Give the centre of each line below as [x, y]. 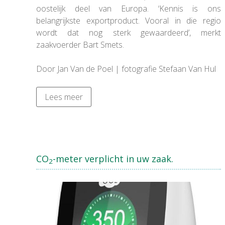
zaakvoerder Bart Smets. [81, 44]
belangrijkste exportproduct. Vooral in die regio [129, 20]
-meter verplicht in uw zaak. [113, 158]
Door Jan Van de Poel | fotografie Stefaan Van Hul [126, 69]
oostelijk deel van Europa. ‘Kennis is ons [129, 8]
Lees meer [64, 97]
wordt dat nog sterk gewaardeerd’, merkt [129, 32]
